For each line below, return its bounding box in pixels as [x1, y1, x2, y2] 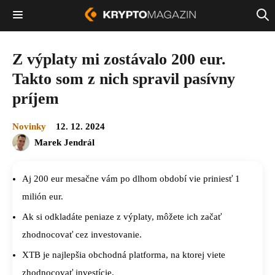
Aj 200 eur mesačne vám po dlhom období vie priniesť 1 [22, 173, 240, 184]
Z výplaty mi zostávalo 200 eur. [12, 50, 226, 68]
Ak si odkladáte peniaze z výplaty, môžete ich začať [22, 211, 222, 222]
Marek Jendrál [34, 137, 95, 147]
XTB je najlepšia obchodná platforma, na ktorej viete [22, 249, 225, 260]
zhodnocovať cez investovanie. [22, 229, 142, 239]
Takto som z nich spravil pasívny [12, 69, 235, 88]
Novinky [12, 121, 46, 131]
